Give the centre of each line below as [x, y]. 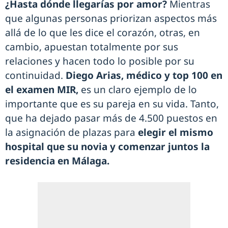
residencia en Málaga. [57, 161]
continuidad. [35, 76]
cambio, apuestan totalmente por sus [92, 47]
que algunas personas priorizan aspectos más [111, 19]
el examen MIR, [43, 90]
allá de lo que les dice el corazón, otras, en [103, 33]
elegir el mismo [176, 133]
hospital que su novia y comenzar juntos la [107, 147]
